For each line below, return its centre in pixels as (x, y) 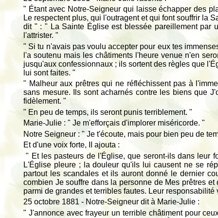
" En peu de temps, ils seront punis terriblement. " (108, 112)
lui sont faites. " (49, 73)
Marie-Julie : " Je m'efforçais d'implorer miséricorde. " (114, 123)
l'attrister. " (41, 36)
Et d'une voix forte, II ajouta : (72, 145)
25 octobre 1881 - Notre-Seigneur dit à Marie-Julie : (111, 202)
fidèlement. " (45, 101)
